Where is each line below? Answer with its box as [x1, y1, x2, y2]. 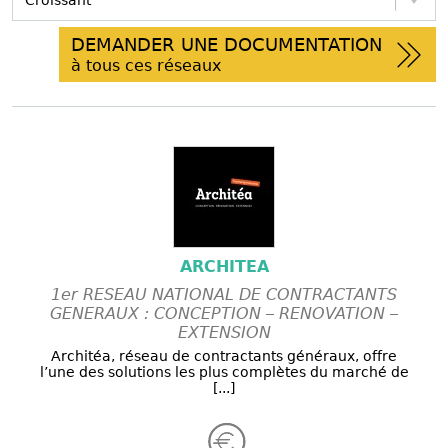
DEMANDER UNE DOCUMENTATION [71, 34, 382, 56]
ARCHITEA [179, 257, 269, 277]
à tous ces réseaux [71, 56, 221, 76]
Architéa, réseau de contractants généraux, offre [51, 348, 397, 365]
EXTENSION [177, 323, 271, 343]
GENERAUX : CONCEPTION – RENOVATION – [50, 304, 398, 324]
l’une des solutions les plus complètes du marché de [39, 364, 409, 381]
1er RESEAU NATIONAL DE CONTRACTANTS [51, 285, 397, 305]
